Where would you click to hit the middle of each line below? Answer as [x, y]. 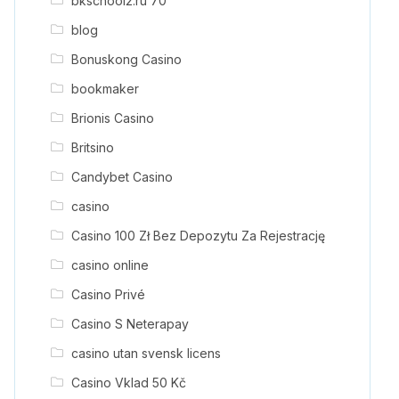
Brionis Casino [112, 118]
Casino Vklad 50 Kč [128, 382]
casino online [110, 265]
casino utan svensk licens [146, 353]
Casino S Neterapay [130, 323]
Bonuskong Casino [126, 59]
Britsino [92, 147]
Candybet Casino [122, 176]
